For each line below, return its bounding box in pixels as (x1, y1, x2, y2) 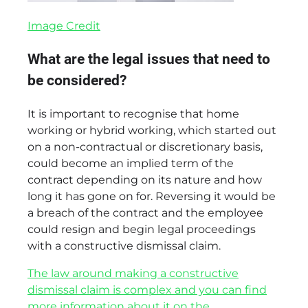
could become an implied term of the (27, 156, 234, 170)
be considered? (27, 71, 126, 89)
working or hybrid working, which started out (27, 123, 276, 137)
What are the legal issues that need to (27, 50, 270, 67)
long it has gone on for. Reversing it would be (27, 189, 276, 203)
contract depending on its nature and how (27, 173, 262, 186)
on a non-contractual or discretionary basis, (27, 140, 263, 153)
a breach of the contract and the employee (27, 206, 263, 219)
